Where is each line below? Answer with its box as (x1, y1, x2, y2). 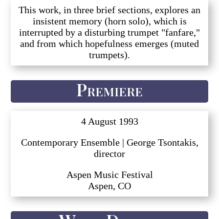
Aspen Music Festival (66, 169, 153, 180)
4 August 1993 (81, 115, 138, 127)
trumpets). (89, 49, 130, 60)
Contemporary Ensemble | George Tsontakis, (21, 136, 198, 148)
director (94, 148, 125, 159)
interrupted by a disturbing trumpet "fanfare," (19, 26, 200, 38)
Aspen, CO (88, 180, 131, 191)
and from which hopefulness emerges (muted (20, 38, 199, 49)
